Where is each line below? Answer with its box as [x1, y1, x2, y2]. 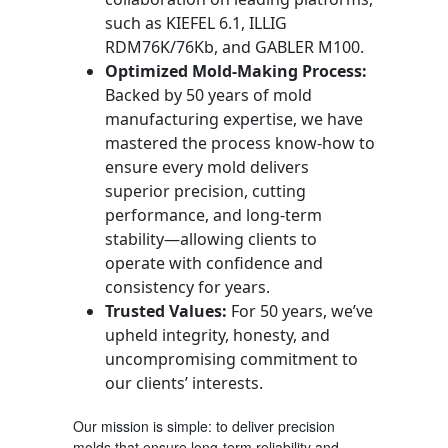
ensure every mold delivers [104, 155, 309, 178]
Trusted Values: [104, 299, 227, 322]
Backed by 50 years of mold [104, 83, 312, 106]
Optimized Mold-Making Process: [104, 59, 367, 82]
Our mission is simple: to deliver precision [72, 415, 335, 436]
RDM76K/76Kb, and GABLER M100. [104, 35, 364, 58]
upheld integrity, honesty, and [104, 323, 330, 346]
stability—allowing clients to [104, 227, 317, 250]
